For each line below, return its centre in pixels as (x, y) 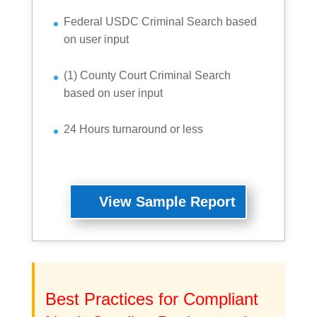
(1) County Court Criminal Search (147, 75)
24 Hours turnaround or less (133, 129)
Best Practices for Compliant (151, 299)
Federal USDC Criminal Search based (160, 22)
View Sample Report (168, 201)
